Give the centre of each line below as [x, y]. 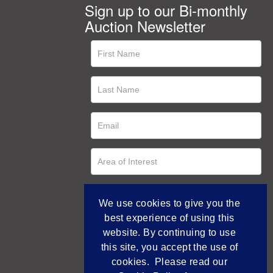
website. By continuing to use [169, 232]
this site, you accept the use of [169, 247]
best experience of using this [169, 218]
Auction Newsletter [145, 26]
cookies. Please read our [169, 262]
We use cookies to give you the [169, 203]
